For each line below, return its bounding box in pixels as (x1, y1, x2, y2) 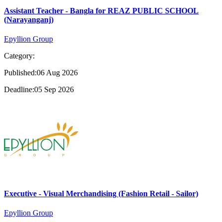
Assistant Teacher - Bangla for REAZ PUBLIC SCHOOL (4, 6, 199, 15)
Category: (4, 52, 35, 60)
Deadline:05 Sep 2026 (4, 85, 74, 94)
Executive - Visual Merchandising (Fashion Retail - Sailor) (4, 189, 198, 198)
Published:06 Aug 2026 (4, 68, 78, 77)
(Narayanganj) (4, 15, 54, 24)
